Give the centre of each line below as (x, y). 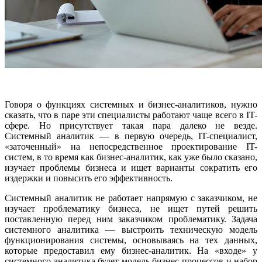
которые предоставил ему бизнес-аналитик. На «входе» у (131, 251)
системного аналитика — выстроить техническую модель (131, 230)
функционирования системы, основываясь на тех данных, (131, 240)
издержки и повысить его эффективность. (89, 178)
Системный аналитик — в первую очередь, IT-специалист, (131, 136)
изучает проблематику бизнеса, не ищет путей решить (131, 209)
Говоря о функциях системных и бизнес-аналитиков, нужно (131, 105)
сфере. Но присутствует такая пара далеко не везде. (131, 126)
